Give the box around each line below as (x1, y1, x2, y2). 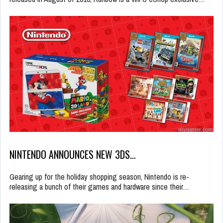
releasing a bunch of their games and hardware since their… (9, 181, 189, 192)
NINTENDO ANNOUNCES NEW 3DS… (9, 146, 136, 162)
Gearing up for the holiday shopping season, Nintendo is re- (9, 171, 189, 182)
